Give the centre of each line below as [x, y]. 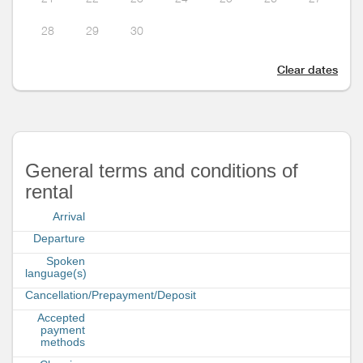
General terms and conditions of [162, 170]
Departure [59, 239]
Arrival [69, 216]
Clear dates [307, 69]
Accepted [61, 318]
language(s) [56, 273]
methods [63, 342]
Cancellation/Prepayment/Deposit [111, 295]
